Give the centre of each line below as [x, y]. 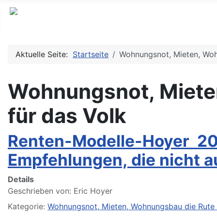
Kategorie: [28, 207]
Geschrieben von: [41, 191]
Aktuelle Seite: [44, 54]
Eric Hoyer [93, 191]
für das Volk [67, 116]
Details [21, 179]
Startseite [91, 54]
